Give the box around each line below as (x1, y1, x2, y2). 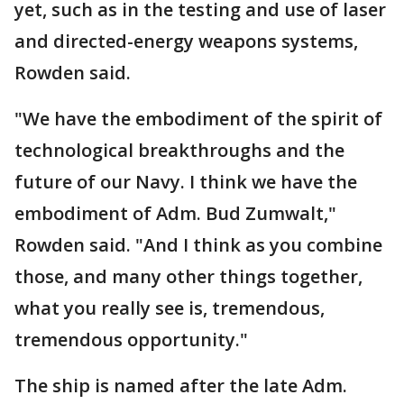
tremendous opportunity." (14, 327, 248, 353)
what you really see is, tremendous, (14, 296, 325, 321)
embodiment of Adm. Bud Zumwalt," (14, 201, 336, 226)
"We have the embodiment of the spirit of (14, 106, 382, 132)
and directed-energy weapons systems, (14, 29, 358, 54)
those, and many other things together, (14, 264, 363, 289)
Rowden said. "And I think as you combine (14, 233, 382, 258)
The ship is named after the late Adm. (14, 373, 347, 399)
